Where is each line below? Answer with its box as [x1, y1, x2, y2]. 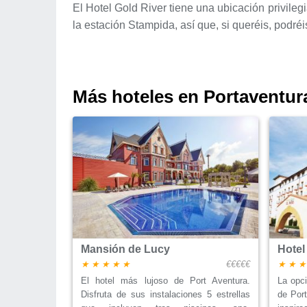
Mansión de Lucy [81, 243, 170, 256]
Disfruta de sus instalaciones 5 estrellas [81, 289, 250, 300]
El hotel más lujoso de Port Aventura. [81, 275, 250, 286]
